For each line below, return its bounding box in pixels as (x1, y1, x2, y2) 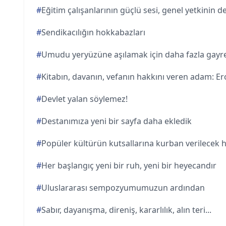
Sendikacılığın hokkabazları (41, 27, 145, 38)
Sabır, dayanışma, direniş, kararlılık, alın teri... (41, 204, 211, 215)
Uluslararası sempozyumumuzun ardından (41, 182, 205, 193)
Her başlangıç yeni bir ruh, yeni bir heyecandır (41, 160, 216, 171)
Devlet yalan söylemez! (41, 93, 128, 104)
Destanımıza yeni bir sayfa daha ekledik (41, 116, 192, 127)
